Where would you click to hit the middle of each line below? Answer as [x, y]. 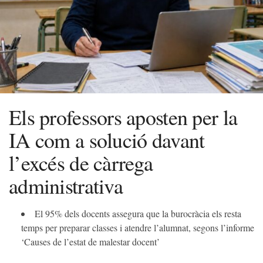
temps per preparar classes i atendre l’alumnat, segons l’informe [138, 228]
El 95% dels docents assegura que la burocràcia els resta [138, 214]
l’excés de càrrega [81, 163]
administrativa [66, 186]
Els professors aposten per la [123, 117]
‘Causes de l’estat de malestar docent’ [90, 242]
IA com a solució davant [107, 140]
